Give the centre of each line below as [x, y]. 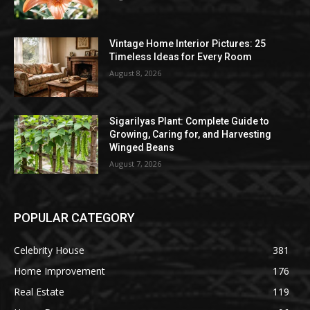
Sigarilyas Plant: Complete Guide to [190, 121]
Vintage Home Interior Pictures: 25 [188, 44]
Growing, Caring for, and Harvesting [191, 134]
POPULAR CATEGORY [74, 218]
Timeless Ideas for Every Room [181, 57]
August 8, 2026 [136, 73]
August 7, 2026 [136, 163]
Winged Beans [142, 147]
